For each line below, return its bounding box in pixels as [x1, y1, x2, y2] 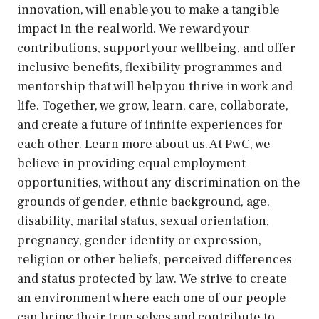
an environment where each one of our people [17, 290, 286, 306]
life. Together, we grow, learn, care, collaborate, [17, 98, 288, 114]
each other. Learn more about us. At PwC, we [17, 136, 271, 152]
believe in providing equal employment [17, 155, 246, 172]
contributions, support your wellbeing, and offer [17, 40, 296, 56]
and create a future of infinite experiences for [17, 117, 283, 133]
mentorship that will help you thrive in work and [17, 78, 293, 95]
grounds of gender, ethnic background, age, [17, 194, 270, 210]
